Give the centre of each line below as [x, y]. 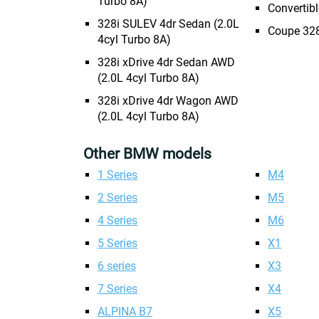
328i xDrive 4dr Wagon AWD [168, 101]
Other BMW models [147, 154]
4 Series [117, 220]
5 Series [117, 243]
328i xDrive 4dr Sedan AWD [166, 62]
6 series [117, 266]
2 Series [117, 198]
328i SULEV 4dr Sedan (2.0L [168, 24]
